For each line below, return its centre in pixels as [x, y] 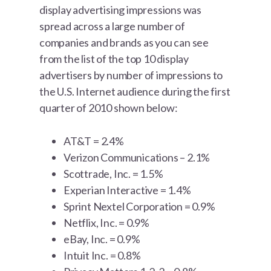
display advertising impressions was [121, 10]
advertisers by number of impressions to [131, 75]
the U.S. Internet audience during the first [135, 92]
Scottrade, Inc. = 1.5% [113, 174]
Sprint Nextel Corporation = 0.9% [139, 207]
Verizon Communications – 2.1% [137, 158]
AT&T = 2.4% [94, 141]
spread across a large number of [112, 26]
